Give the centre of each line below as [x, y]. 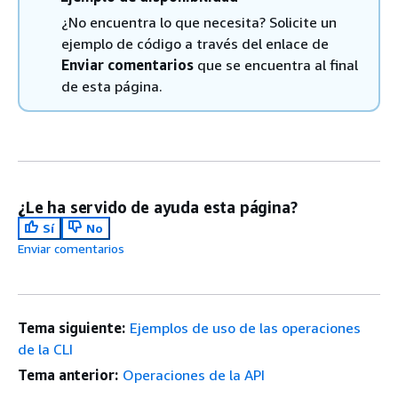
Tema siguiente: [72, 328]
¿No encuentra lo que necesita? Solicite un [199, 22]
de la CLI [45, 349]
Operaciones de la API [193, 375]
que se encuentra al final [276, 65]
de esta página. [112, 86]
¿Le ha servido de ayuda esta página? [158, 207]
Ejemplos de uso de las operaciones [245, 328]
